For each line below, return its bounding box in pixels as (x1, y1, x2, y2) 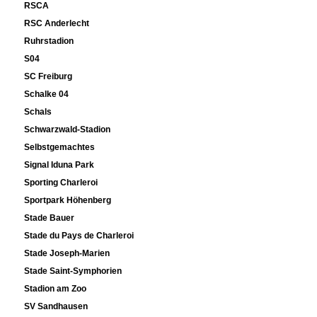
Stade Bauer (24, 213, 75, 224)
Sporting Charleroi (24, 178, 98, 188)
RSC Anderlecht (24, 18, 90, 29)
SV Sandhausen (24, 301, 88, 312)
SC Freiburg (24, 71, 73, 82)
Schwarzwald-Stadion (24, 125, 111, 135)
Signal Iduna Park (24, 160, 95, 171)
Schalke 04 (24, 89, 69, 100)
